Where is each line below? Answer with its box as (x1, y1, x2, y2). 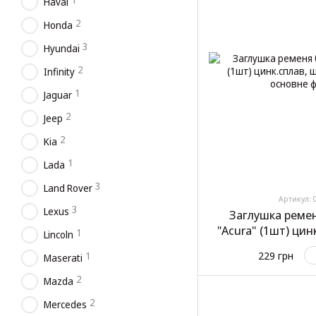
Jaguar (44, 88, 72, 102)
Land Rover (44, 181, 92, 195)
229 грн (258, 248, 293, 263)
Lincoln (44, 228, 73, 241)
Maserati (44, 251, 83, 265)
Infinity (44, 65, 75, 78)
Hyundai (44, 42, 80, 55)
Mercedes (44, 298, 87, 311)
